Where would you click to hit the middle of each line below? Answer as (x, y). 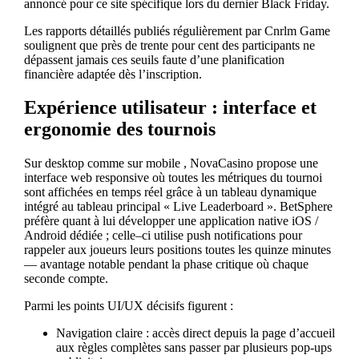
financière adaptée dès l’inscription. (113, 74)
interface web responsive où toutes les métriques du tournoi (173, 178)
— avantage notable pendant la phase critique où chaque (166, 264)
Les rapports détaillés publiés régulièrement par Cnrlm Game (177, 30)
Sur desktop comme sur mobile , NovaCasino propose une (171, 163)
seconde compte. (66, 279)
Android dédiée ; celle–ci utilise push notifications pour (163, 236)
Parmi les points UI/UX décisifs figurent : (128, 306)
